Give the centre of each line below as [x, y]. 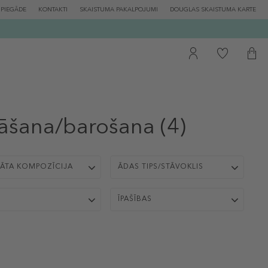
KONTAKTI [53, 10]
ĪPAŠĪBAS [135, 199]
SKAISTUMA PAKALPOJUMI [119, 10]
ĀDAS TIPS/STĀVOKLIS [161, 167]
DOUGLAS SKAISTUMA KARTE [213, 10]
